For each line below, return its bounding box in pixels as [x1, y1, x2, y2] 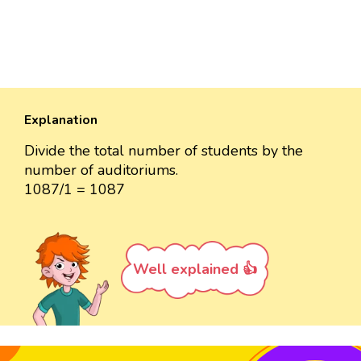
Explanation [24, 110, 98, 129]
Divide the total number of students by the [24, 140, 303, 160]
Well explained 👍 [133, 259, 257, 279]
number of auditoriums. [24, 160, 178, 180]
